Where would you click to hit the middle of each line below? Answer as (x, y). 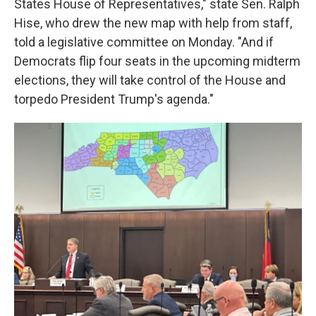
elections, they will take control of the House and (150, 80)
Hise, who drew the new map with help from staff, (153, 23)
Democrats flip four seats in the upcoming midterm (157, 61)
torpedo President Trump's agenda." (114, 99)
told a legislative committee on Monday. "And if (144, 42)
